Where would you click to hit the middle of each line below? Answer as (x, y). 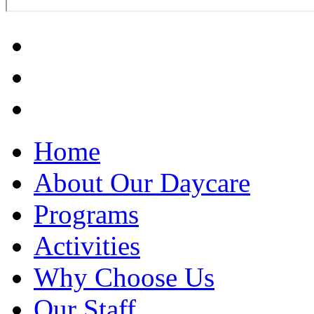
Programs (86, 214)
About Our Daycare (142, 183)
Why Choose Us (124, 278)
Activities (87, 246)
